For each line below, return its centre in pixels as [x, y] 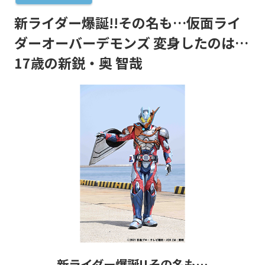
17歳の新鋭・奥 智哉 [78, 63]
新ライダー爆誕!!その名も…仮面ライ [127, 23]
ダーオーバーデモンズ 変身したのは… [131, 43]
